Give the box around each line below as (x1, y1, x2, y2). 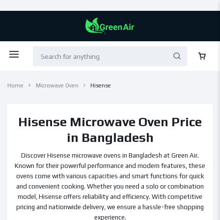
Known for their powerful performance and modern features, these (15, 162, 205, 169)
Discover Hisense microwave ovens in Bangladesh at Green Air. (21, 152, 199, 159)
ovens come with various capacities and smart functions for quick (16, 172, 204, 180)
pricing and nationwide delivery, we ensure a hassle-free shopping (16, 203, 204, 211)
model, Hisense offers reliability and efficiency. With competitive (18, 193, 202, 200)
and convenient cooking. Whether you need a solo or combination (16, 183, 204, 190)
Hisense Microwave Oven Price (18, 114, 202, 129)
